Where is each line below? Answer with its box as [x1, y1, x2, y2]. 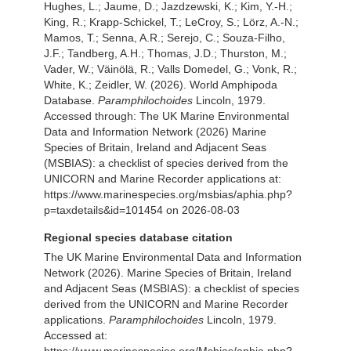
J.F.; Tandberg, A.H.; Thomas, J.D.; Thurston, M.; [44, 46, 287, 60]
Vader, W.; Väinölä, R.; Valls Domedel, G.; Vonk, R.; [44, 62, 297, 75]
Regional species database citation [44, 230, 233, 244]
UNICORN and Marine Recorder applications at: [44, 172, 281, 185]
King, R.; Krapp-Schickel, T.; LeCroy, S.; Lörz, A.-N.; [44, 15, 299, 28]
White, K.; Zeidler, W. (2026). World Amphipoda [44, 78, 277, 91]
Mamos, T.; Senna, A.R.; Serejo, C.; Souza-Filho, [44, 31, 285, 44]
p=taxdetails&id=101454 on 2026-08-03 [44, 203, 240, 216]
